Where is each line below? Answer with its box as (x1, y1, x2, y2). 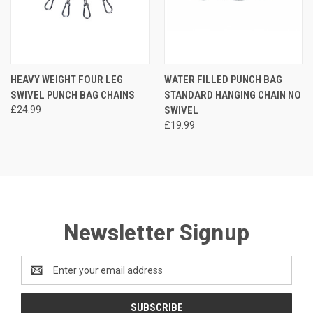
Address (21, 271, 58, 283)
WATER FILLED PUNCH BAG (163, 73, 282, 86)
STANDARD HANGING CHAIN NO (163, 88, 301, 101)
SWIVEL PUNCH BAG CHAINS (10, 88, 135, 101)
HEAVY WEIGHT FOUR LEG (10, 73, 123, 86)
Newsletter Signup (63, 217, 250, 245)
